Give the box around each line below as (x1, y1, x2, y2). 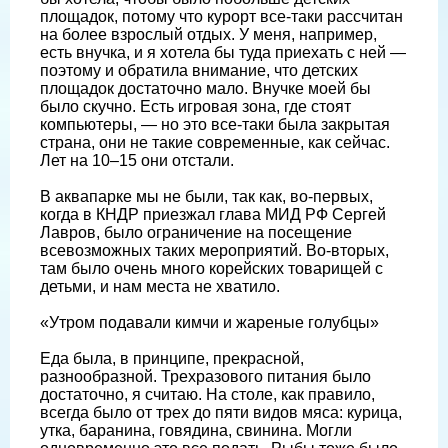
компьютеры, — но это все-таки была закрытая (40, 115, 390, 133)
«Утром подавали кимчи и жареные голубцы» (40, 313, 379, 331)
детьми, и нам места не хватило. (40, 277, 280, 295)
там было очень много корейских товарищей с (40, 259, 383, 277)
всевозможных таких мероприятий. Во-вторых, (40, 241, 389, 259)
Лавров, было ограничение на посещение (40, 223, 352, 241)
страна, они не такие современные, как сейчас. (40, 133, 390, 151)
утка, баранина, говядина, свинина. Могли (40, 421, 352, 439)
